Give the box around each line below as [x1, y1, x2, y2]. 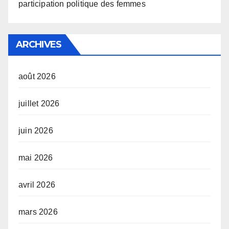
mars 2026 [18, 208, 58, 217]
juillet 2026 [18, 99, 60, 108]
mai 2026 [18, 153, 53, 163]
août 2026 [18, 72, 56, 81]
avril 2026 [18, 180, 55, 190]
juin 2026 [18, 126, 53, 135]
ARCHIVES [16, 39, 61, 51]
